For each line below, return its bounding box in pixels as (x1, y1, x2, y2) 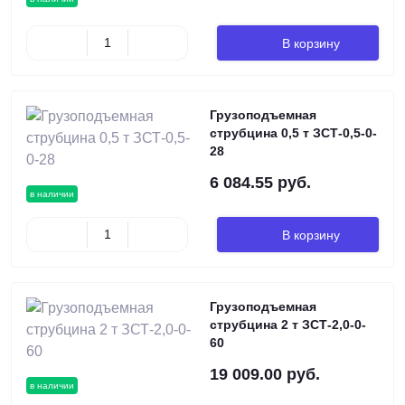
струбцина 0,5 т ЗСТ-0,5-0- (210, 126, 377, 140)
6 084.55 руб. (210, 174, 311, 192)
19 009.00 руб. (210, 365, 320, 383)
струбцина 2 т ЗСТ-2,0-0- (210, 317, 366, 332)
